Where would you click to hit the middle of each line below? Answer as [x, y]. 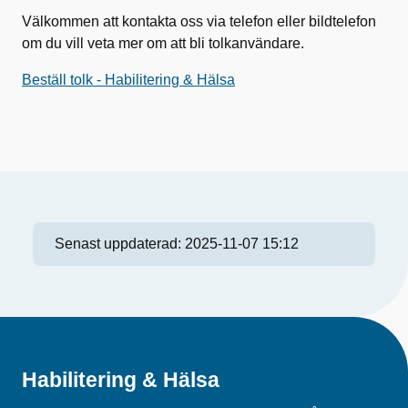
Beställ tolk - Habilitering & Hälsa [128, 80]
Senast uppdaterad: [120, 244]
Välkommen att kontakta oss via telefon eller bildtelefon [199, 21]
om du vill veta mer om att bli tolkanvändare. [163, 43]
